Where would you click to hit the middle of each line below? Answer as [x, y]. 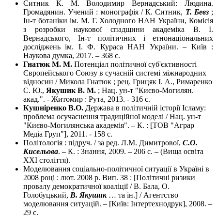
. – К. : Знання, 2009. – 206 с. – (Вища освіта [131, 152]
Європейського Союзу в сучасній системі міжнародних [115, 73]
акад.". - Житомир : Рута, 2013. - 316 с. [87, 99]
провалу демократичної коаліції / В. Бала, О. [96, 186]
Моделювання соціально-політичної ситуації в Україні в [116, 169]
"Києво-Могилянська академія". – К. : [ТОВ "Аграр [109, 125]
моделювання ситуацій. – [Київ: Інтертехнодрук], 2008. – [118, 204]
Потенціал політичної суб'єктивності [134, 64]
